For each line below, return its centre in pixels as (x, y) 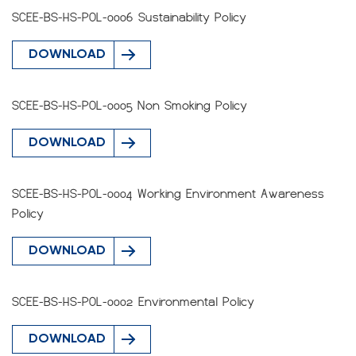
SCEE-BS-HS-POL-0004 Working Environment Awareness (168, 194)
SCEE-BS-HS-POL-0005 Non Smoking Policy (130, 106)
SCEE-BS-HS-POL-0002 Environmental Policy (133, 302)
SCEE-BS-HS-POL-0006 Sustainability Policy (129, 17)
